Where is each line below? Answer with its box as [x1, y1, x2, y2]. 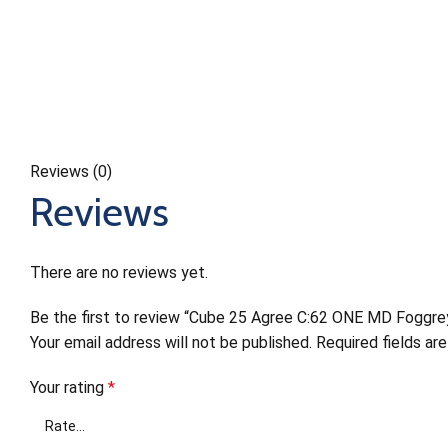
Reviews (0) [30, 162, 112, 181]
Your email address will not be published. [30, 333, 312, 352]
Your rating [30, 378, 108, 397]
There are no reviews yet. [30, 263, 208, 282]
